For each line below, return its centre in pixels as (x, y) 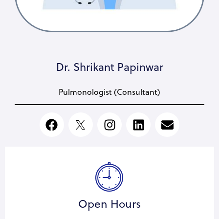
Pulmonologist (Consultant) (109, 92)
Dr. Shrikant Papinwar (109, 67)
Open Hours (109, 204)
